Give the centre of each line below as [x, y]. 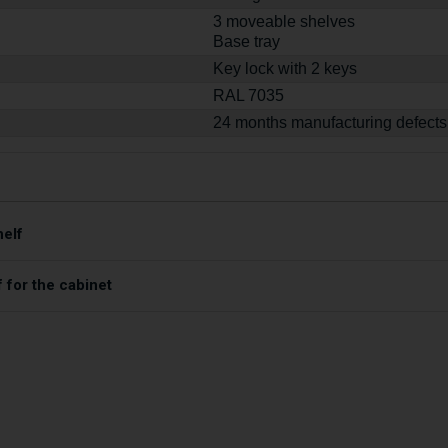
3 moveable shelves [284, 21]
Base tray [247, 41]
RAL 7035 [249, 95]
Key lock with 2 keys [285, 68]
